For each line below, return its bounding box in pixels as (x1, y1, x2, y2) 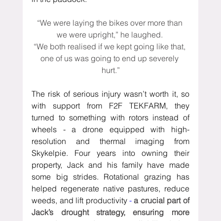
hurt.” (101, 65, 120, 75)
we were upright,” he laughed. (56, 30, 165, 40)
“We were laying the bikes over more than (37, 18, 184, 28)
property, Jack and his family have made (32, 160, 189, 170)
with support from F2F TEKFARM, (32, 101, 175, 111)
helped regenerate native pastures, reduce (32, 184, 189, 194)
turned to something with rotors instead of (32, 112, 189, 123)
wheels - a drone (32, 124, 103, 135)
